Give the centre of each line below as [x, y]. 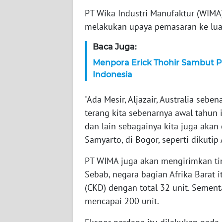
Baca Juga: [115, 47]
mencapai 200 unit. [122, 201]
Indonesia [112, 74]
